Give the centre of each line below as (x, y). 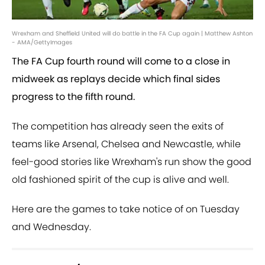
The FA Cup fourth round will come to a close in (121, 62)
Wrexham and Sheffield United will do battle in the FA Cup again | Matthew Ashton (132, 34)
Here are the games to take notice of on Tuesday (126, 209)
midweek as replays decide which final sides (116, 79)
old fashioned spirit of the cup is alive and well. (120, 180)
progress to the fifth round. (73, 97)
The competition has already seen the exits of (118, 127)
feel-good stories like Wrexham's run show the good (132, 162)
